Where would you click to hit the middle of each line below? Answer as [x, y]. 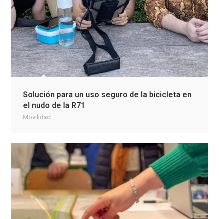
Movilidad [37, 117]
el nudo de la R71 [54, 105]
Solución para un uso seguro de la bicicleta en [108, 95]
